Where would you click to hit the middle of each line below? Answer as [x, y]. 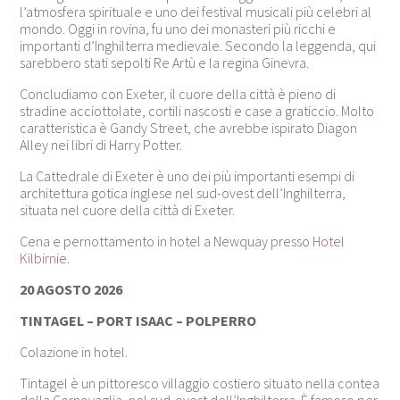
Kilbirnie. [45, 258]
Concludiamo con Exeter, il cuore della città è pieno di [178, 93]
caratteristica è [65, 127]
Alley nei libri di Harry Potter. [101, 144]
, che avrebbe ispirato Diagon [273, 127]
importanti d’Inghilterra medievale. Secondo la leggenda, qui [198, 45]
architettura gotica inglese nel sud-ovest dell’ [152, 192]
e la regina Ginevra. [253, 62]
